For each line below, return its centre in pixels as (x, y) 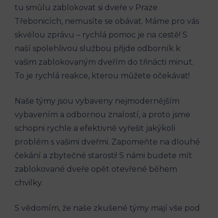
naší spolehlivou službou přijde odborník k (98, 48)
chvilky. (29, 182)
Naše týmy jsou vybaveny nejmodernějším (97, 101)
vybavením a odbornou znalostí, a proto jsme (102, 114)
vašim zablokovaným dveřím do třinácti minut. (104, 62)
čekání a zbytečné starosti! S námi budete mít (103, 155)
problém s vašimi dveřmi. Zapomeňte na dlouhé (107, 142)
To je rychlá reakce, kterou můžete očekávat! (102, 75)
